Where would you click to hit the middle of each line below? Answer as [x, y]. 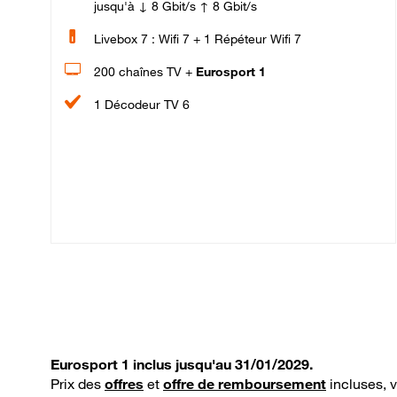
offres [124, 383]
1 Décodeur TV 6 [142, 104]
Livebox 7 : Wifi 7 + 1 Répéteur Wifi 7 [198, 39]
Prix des [78, 383]
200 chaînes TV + [145, 71]
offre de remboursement [245, 383]
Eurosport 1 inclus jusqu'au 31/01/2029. [182, 364]
